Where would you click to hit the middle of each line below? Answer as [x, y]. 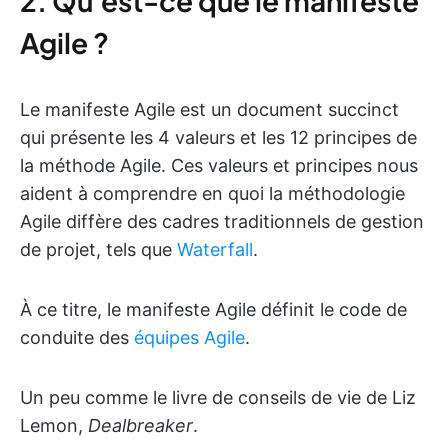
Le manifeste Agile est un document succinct [209, 109]
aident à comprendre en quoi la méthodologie [212, 193]
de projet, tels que [98, 249]
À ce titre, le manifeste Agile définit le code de [213, 309]
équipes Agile [189, 337]
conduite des [77, 337]
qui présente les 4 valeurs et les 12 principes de [218, 137]
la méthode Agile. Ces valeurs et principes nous [219, 165]
